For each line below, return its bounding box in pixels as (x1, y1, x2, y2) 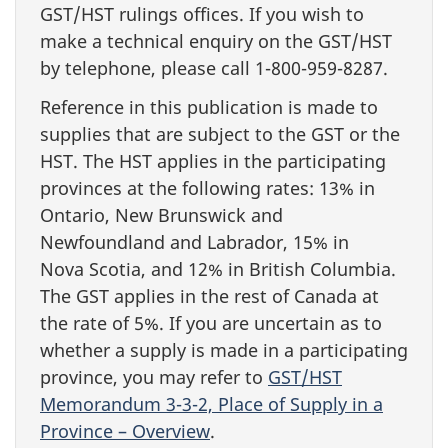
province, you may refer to (40, 364, 268, 389)
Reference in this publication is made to (40, 94, 378, 119)
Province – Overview (40, 418, 210, 443)
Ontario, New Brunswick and (40, 202, 283, 227)
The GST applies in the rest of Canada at (40, 283, 379, 308)
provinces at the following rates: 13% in (40, 175, 375, 200)
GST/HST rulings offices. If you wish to (40, 2, 364, 26)
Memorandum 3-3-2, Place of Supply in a (40, 391, 383, 416)
